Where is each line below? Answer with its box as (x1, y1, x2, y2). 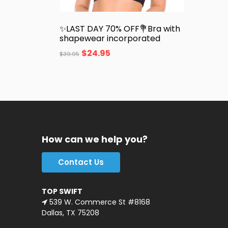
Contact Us (58, 156, 104, 167)
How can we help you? (42, 132, 148, 146)
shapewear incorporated (60, 32, 160, 44)
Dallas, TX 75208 (42, 208, 99, 218)
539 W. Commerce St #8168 (47, 197, 150, 208)
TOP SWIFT (42, 186, 82, 197)
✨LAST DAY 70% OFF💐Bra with (60, 22, 180, 35)
